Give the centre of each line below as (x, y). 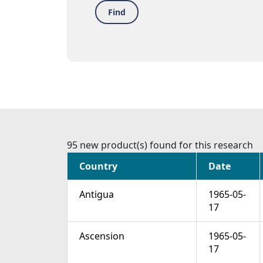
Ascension (102, 236)
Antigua (97, 195)
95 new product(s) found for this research (160, 145)
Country (98, 166)
